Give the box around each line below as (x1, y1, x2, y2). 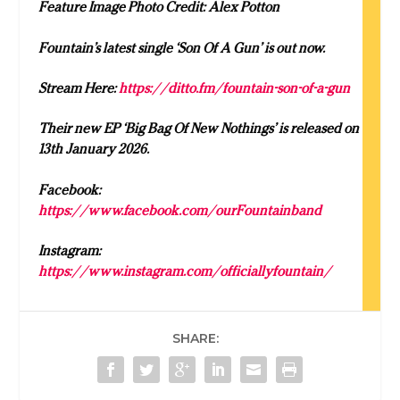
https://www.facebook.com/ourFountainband (37, 201, 321, 219)
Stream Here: (37, 79, 119, 96)
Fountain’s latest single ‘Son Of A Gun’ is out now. (37, 38, 329, 56)
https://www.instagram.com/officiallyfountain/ (37, 262, 331, 280)
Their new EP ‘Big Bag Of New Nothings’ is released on (37, 120, 359, 137)
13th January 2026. (37, 140, 149, 158)
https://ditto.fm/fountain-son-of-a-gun (118, 79, 350, 96)
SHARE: (172, 330, 219, 347)
